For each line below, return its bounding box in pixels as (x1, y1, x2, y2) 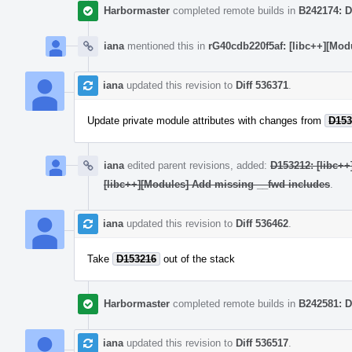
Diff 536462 (236, 217, 288, 229)
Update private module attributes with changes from (87, 114, 324, 126)
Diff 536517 (236, 336, 288, 349)
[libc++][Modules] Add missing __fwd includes (104, 178, 330, 190)
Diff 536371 (236, 79, 288, 91)
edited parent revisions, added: (124, 159, 270, 171)
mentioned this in (124, 39, 208, 52)
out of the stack (160, 252, 235, 265)
